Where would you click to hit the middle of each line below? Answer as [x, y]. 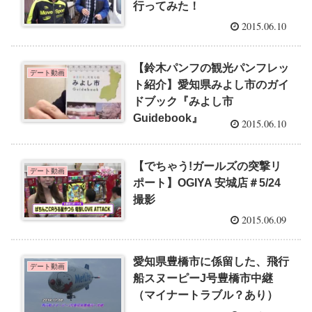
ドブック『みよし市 [184, 102]
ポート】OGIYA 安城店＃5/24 [207, 182]
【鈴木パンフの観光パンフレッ [211, 68]
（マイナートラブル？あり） [206, 295]
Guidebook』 [168, 118]
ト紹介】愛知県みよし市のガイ [211, 85]
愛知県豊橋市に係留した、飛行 [211, 262]
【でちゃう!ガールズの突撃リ [208, 166]
